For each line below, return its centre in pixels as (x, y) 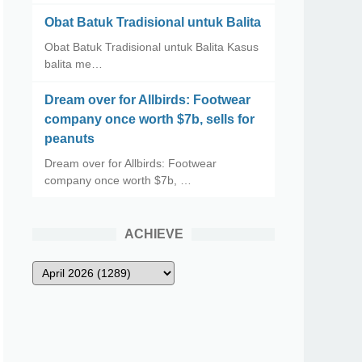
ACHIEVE (154, 234)
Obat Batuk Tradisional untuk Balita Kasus (152, 47)
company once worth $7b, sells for (149, 119)
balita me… (74, 64)
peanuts (69, 139)
